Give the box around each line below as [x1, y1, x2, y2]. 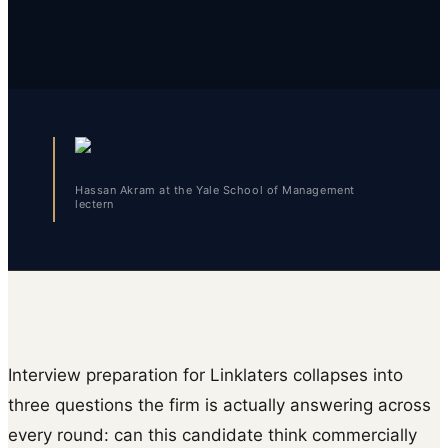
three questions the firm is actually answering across [8, 394, 431, 415]
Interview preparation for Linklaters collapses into [8, 364, 403, 385]
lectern [75, 196, 114, 211]
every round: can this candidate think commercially [8, 424, 417, 445]
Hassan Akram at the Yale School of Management [75, 182, 355, 197]
